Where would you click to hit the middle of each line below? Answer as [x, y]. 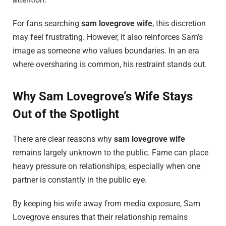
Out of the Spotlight [66, 114]
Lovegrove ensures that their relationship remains [100, 217]
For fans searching [47, 24]
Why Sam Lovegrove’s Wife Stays [103, 96]
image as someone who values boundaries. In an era [106, 51]
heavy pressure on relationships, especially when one [106, 166]
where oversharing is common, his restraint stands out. [110, 65]
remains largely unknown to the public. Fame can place [110, 152]
